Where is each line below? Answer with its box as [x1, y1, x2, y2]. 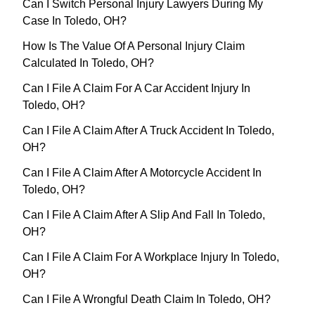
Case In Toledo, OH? [22, 15, 127, 27]
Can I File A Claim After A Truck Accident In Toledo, [22, 124, 274, 137]
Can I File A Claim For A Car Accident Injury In [22, 82, 250, 95]
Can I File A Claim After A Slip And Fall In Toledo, [22, 209, 265, 221]
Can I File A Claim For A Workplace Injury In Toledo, [22, 251, 279, 264]
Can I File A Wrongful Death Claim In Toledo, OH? [22, 293, 271, 306]
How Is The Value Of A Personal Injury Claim [22, 40, 245, 53]
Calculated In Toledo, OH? [22, 57, 154, 70]
